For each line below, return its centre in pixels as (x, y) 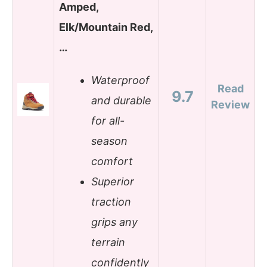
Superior (113, 182)
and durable (121, 101)
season (109, 141)
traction (111, 202)
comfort (112, 162)
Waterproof (120, 80)
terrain (108, 243)
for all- (108, 121)
